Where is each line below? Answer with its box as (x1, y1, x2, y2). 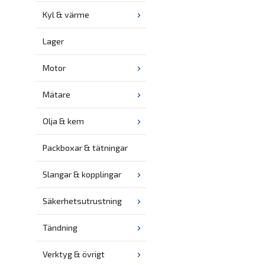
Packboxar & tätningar (43, 143, 128, 153)
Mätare (43, 89, 70, 100)
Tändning (43, 222, 77, 233)
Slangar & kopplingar (43, 169, 121, 180)
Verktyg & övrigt (43, 249, 105, 260)
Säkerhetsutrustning (43, 196, 122, 206)
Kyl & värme (43, 9, 89, 20)
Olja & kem (43, 116, 84, 127)
